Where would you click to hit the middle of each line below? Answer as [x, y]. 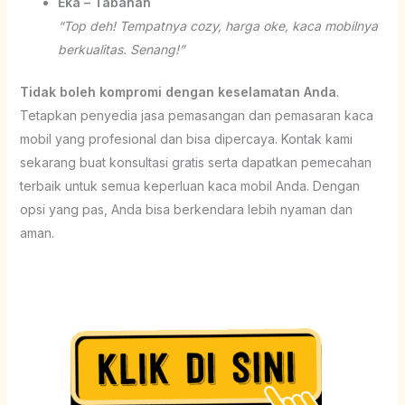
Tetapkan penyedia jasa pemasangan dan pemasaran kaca [196, 115]
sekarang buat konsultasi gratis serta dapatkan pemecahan [195, 162]
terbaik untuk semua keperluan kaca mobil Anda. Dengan [189, 185]
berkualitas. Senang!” [121, 49]
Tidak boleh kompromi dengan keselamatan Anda [178, 91]
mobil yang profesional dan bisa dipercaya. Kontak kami [186, 138]
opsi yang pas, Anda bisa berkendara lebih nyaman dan [186, 209]
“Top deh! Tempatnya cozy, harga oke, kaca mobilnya [217, 25]
